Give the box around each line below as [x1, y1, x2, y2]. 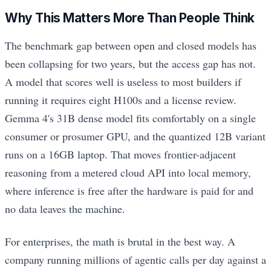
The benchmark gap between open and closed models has [5, 38, 256, 53]
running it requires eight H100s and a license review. [5, 92, 237, 107]
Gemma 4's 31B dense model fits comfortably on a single [5, 110, 256, 125]
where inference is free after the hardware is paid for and [5, 183, 253, 198]
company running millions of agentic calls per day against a [5, 252, 266, 267]
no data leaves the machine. [5, 201, 125, 216]
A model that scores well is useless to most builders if [5, 74, 241, 89]
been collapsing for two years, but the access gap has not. [5, 56, 256, 71]
